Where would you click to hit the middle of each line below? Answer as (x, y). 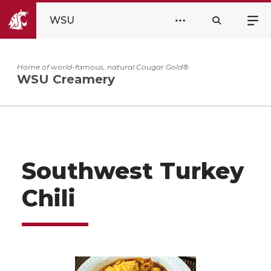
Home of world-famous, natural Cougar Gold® (103, 67)
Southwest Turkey (133, 171)
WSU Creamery (66, 80)
